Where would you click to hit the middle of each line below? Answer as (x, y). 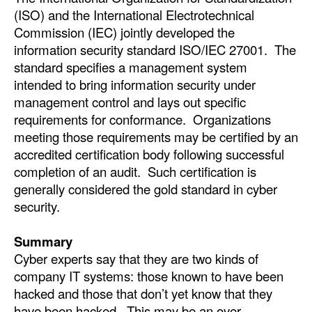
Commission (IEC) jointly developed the (124, 32)
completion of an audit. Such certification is (135, 171)
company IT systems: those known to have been (149, 275)
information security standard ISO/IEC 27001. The (155, 49)
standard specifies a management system (131, 67)
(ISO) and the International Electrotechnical (134, 14)
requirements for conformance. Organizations (142, 119)
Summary (43, 241)
